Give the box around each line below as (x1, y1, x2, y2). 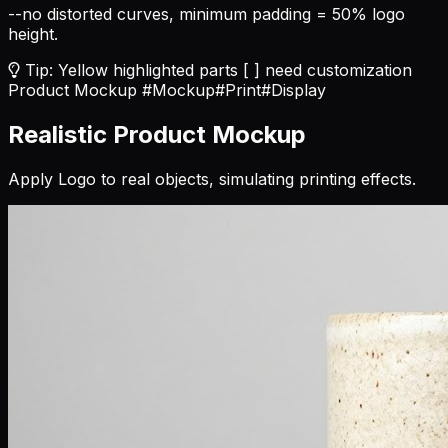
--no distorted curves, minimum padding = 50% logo (8, 3, 405, 24)
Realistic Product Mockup (8, 119, 306, 149)
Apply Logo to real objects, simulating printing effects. (8, 168, 416, 189)
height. (8, 23, 58, 44)
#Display (261, 79, 326, 100)
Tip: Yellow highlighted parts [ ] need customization (20, 59, 412, 80)
